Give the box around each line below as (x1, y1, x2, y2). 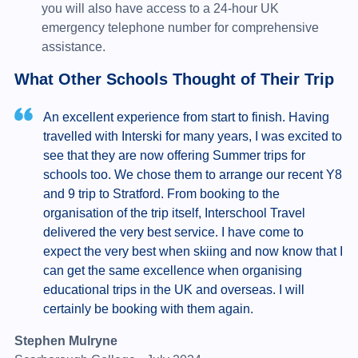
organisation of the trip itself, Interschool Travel (42, 205, 305, 220)
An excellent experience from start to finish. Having (42, 109, 329, 124)
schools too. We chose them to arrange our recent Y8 (42, 167, 342, 181)
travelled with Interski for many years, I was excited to (42, 129, 342, 143)
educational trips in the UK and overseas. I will (42, 282, 304, 296)
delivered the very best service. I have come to (42, 225, 304, 239)
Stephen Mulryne (14, 333, 121, 348)
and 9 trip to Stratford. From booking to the (42, 186, 280, 201)
